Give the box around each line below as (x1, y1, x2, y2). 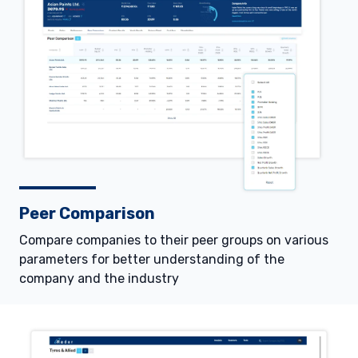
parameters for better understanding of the (19, 252, 284, 268)
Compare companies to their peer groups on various (19, 233, 328, 249)
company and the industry (19, 271, 179, 287)
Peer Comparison (19, 204, 155, 224)
